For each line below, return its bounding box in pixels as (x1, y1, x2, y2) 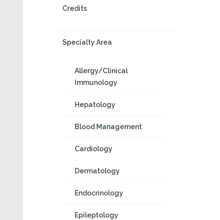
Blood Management (75, 123, 142, 131)
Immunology (75, 79, 117, 86)
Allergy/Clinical (75, 67, 128, 75)
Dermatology (75, 167, 120, 175)
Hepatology (75, 101, 115, 109)
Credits (62, 4, 87, 12)
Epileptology (75, 211, 118, 219)
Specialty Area (62, 38, 112, 46)
